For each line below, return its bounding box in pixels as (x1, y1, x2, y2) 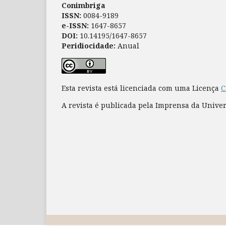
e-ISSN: (62, 21, 89, 31)
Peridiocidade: (62, 41, 116, 51)
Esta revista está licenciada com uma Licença (62, 83, 221, 93)
